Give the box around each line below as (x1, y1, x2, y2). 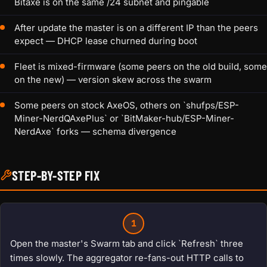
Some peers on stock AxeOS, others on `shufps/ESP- (14, 100, 239, 111)
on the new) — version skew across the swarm (14, 74, 212, 86)
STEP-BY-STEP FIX (12, 167, 100, 184)
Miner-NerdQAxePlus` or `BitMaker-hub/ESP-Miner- (14, 113, 234, 125)
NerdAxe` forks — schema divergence (14, 126, 176, 138)
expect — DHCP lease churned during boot (14, 35, 197, 47)
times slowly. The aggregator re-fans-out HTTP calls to (10, 252, 244, 264)
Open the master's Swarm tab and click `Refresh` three (10, 238, 243, 250)
